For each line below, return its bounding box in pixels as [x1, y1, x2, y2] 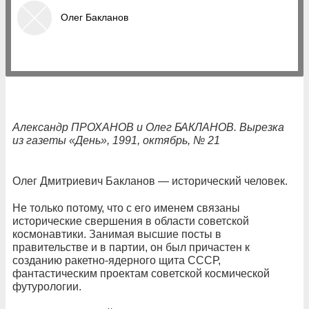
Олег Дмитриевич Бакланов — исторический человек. [12, 175, 288, 187]
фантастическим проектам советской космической [12, 268, 270, 279]
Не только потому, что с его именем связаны [12, 202, 240, 214]
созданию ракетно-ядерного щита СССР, [12, 255, 221, 266]
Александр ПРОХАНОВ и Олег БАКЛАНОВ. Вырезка [12, 121, 284, 133]
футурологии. [12, 281, 84, 292]
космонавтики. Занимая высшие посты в [12, 228, 221, 240]
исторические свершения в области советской [12, 215, 249, 227]
